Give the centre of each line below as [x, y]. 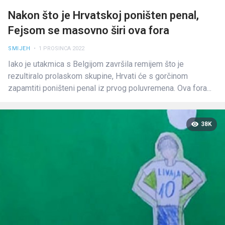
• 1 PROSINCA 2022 [58, 49]
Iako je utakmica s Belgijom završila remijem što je [96, 64]
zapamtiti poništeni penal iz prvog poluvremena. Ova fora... [110, 88]
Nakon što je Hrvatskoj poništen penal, [103, 15]
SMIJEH [19, 49]
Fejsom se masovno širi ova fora [89, 30]
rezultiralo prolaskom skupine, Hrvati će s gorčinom [98, 76]
